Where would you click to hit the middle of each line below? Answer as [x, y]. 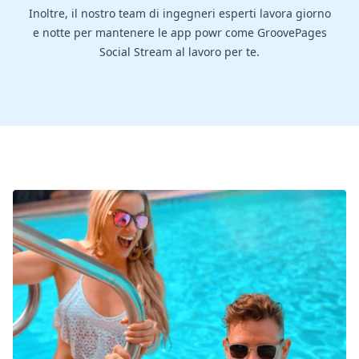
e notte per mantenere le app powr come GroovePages [179, 33]
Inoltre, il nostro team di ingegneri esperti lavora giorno [179, 14]
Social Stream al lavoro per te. [179, 52]
